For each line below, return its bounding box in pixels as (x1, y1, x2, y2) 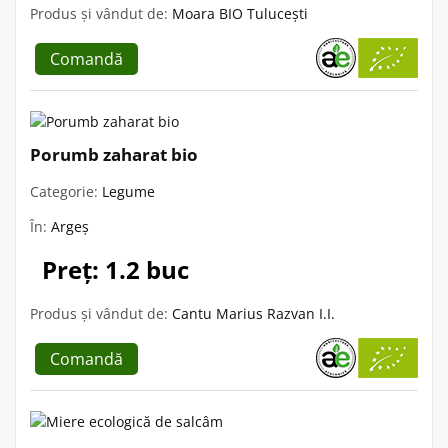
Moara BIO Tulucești (172, 3, 308, 23)
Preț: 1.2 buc (42, 252, 189, 286)
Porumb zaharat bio (30, 142, 198, 166)
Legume (102, 181, 155, 201)
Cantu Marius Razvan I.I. (172, 303, 335, 323)
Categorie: (30, 181, 102, 201)
